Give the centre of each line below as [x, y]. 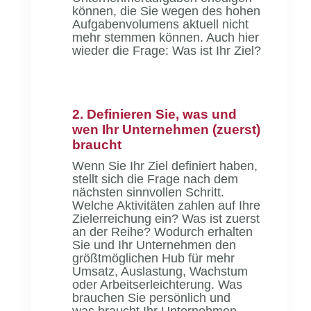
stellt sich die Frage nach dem [155, 179]
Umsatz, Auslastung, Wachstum [160, 271]
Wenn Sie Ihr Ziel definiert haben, [165, 166]
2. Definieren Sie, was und [155, 114]
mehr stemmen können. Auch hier [166, 37]
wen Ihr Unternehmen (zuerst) [167, 129]
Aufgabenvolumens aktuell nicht [161, 24]
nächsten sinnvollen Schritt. [149, 192]
